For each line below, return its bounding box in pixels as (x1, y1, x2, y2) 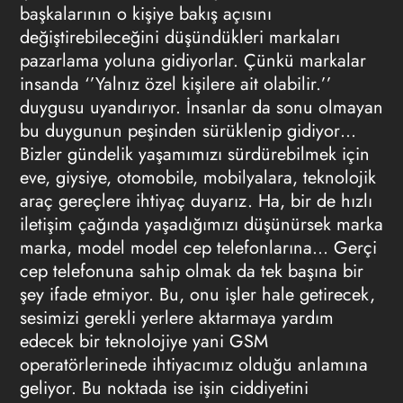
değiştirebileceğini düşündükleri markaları (19, 24, 340, 50)
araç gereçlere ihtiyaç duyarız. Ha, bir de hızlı (19, 188, 372, 214)
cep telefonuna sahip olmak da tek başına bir (19, 258, 363, 284)
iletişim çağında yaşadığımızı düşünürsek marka (19, 211, 383, 237)
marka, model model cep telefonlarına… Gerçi (19, 235, 377, 261)
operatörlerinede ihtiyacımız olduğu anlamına (19, 352, 368, 378)
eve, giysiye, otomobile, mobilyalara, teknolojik (19, 165, 376, 191)
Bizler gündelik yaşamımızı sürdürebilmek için (19, 141, 370, 167)
